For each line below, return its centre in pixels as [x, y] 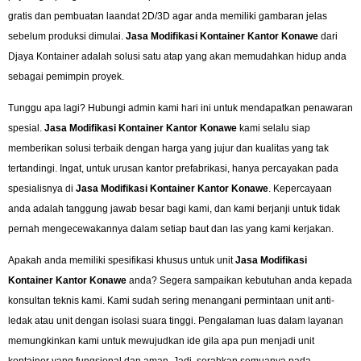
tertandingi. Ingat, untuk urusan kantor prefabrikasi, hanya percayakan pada [173, 169]
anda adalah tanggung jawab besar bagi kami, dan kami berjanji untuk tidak [174, 209]
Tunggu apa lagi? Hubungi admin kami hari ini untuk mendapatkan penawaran [180, 108]
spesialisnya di [42, 189]
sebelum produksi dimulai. [67, 36]
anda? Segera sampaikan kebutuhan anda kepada [239, 281]
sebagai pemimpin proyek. [66, 76]
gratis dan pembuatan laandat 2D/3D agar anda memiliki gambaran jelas [168, 16]
